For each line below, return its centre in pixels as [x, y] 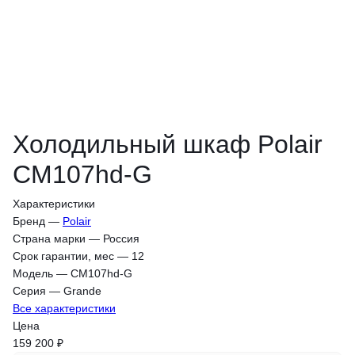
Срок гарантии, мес [63, 256]
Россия [121, 238]
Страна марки [49, 238]
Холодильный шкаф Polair [168, 144]
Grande [82, 290]
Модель [33, 273]
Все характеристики [64, 308]
